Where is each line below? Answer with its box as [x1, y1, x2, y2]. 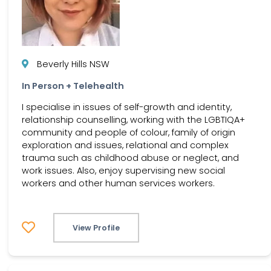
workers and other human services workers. [22, 177, 215, 190]
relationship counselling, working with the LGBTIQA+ [22, 114, 245, 126]
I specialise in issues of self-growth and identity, [22, 101, 232, 114]
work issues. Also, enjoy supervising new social [22, 165, 225, 177]
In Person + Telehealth [22, 79, 124, 92]
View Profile [73, 222, 120, 233]
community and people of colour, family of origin [22, 126, 235, 139]
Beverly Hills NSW [37, 58, 109, 71]
